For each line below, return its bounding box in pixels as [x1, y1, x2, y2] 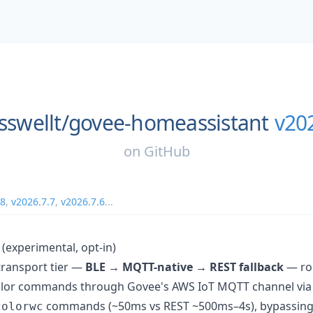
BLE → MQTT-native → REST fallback [85, 259, 284, 275]
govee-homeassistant [68, 108, 269, 137]
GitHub [143, 141, 190, 161]
